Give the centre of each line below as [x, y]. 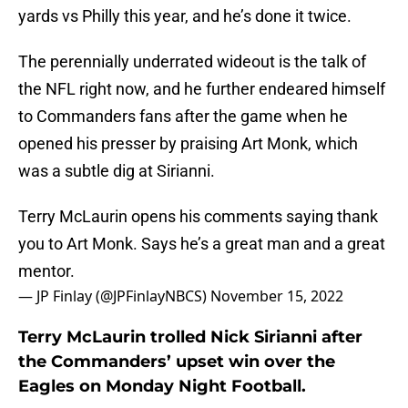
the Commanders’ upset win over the [177, 362]
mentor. [46, 271]
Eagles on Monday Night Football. [162, 387]
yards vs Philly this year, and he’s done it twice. [185, 16]
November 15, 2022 [277, 296]
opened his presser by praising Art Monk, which [188, 144]
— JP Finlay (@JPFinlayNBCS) [114, 296]
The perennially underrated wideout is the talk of [192, 62]
